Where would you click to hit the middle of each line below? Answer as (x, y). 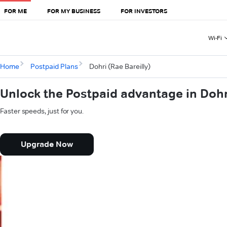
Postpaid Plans (54, 67)
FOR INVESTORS (144, 11)
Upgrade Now (47, 144)
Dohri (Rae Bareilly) (120, 67)
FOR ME (15, 11)
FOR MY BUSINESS (74, 11)
